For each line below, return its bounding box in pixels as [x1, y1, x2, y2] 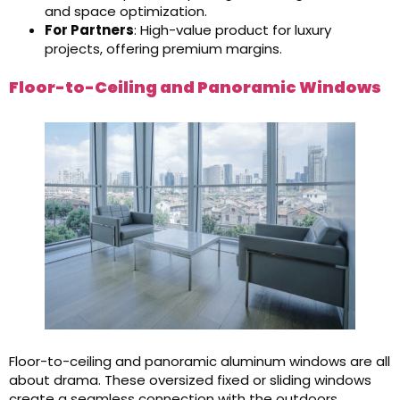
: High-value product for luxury [134, 21, 331, 39]
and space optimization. [45, 2, 207, 21]
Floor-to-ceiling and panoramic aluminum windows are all [9, 352, 390, 371]
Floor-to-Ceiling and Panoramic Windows [9, 76, 381, 98]
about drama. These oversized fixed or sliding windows [9, 371, 371, 389]
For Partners [45, 21, 134, 39]
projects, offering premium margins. [45, 39, 282, 58]
